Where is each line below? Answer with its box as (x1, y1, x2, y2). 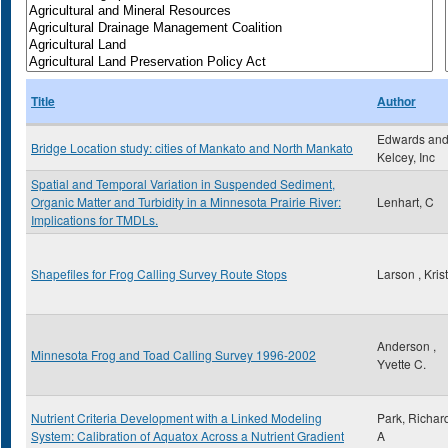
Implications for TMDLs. (31, 211, 158, 228)
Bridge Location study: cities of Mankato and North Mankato (31, 139, 353, 156)
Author (377, 92, 416, 110)
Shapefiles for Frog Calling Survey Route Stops (31, 265, 287, 282)
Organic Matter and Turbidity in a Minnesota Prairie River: (31, 193, 341, 210)
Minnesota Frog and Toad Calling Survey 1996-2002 (31, 346, 316, 363)
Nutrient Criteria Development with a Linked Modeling (31, 409, 322, 426)
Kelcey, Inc (377, 148, 435, 165)
